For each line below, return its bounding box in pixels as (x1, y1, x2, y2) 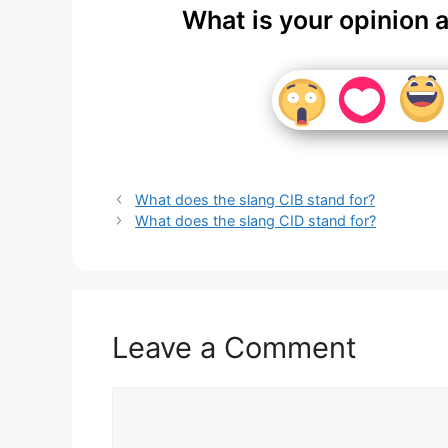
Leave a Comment (112, 329, 357, 365)
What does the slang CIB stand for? (135, 190, 376, 208)
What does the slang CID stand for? (135, 211, 377, 229)
